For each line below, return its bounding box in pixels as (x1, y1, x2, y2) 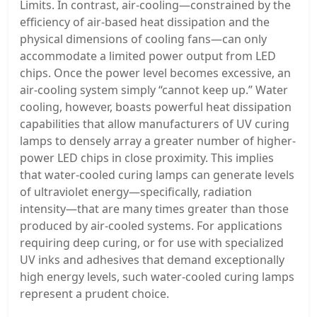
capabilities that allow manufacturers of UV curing (20, 116, 289, 132)
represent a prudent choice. (20, 286, 169, 302)
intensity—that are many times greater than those (20, 201, 289, 217)
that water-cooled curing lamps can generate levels (20, 167, 294, 183)
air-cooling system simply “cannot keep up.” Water (20, 82, 288, 98)
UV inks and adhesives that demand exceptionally (20, 252, 284, 268)
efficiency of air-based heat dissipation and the (20, 14, 270, 30)
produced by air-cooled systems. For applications (20, 218, 282, 234)
